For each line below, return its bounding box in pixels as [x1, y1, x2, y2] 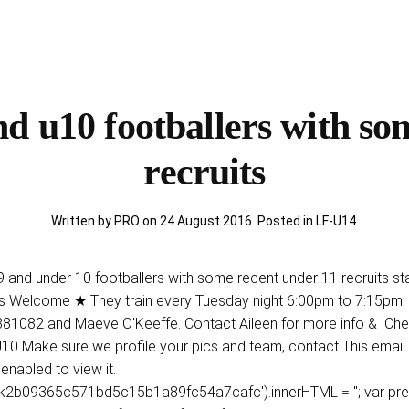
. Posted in [251, 214, 316, 228]
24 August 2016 [159, 214, 252, 228]
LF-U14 [315, 214, 356, 228]
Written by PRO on [50, 214, 160, 228]
